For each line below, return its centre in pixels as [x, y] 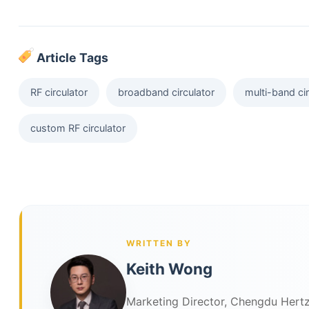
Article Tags [71, 57]
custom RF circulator [78, 128]
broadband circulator [166, 92]
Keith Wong [169, 268]
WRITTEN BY [159, 243]
